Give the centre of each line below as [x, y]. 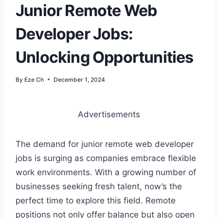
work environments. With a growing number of [106, 172]
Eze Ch [34, 79]
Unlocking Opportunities [105, 57]
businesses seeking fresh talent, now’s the [99, 186]
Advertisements [109, 114]
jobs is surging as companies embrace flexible [106, 158]
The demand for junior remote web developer [105, 144]
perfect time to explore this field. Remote [96, 200]
